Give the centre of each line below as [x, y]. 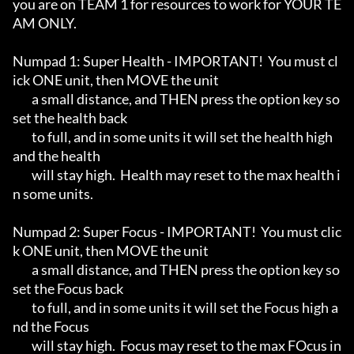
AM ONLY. [45, 23]
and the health [56, 156]
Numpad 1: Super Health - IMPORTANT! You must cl [175, 61]
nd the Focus [52, 327]
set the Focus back [68, 289]
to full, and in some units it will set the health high [22, 137]
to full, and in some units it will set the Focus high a [22, 308]
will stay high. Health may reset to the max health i [22, 175]
